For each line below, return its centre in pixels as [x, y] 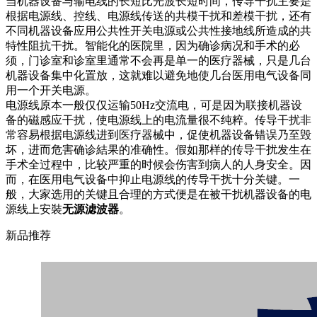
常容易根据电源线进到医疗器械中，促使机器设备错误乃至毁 [158, 134]
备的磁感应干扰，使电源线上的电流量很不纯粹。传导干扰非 [158, 120]
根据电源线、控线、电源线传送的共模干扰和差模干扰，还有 [158, 16]
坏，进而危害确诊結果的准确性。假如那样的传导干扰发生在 [158, 149]
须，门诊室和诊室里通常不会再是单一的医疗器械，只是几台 [158, 60]
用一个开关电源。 [51, 90]
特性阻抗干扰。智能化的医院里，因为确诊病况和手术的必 [153, 45]
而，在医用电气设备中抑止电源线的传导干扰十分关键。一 [153, 179]
